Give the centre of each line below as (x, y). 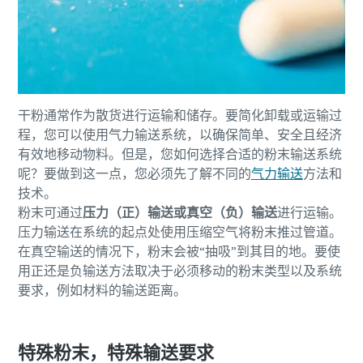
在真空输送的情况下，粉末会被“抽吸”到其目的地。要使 (179, 251)
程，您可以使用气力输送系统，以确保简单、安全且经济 (179, 134)
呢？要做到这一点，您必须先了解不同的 (134, 173)
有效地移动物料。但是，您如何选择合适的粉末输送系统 (179, 154)
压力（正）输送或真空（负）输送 (179, 212)
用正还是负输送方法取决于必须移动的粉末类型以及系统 (179, 270)
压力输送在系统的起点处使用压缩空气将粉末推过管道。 (179, 231)
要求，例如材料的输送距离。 (102, 290)
